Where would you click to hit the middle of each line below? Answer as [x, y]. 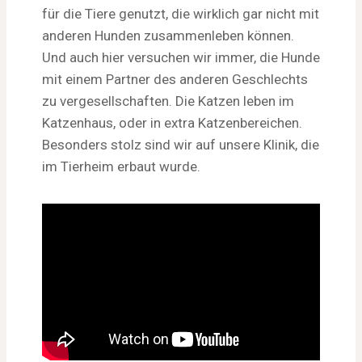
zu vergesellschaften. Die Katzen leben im [168, 101]
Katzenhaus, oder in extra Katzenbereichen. [172, 123]
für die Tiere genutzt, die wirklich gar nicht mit [181, 14]
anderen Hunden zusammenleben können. [168, 36]
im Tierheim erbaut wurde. [121, 166]
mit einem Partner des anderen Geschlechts [175, 79]
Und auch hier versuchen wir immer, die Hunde [181, 57]
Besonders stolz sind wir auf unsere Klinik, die [181, 145]
